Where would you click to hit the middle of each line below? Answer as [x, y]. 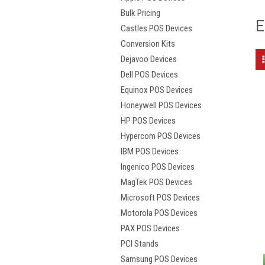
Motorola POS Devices [159, 213]
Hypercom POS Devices [161, 136]
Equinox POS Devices [157, 90]
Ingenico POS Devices [158, 167]
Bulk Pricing [140, 13]
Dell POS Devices [149, 75]
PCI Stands [140, 244]
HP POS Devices [148, 121]
